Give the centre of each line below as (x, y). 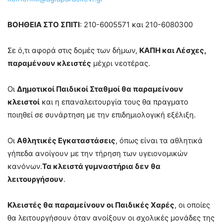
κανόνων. (25, 166)
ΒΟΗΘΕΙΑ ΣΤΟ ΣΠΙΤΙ (44, 24)
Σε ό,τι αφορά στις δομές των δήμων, (73, 50)
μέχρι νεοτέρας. (121, 63)
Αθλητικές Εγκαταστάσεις (66, 140)
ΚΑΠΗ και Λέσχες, (173, 50)
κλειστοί (24, 102)
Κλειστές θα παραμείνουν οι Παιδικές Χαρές (91, 205)
